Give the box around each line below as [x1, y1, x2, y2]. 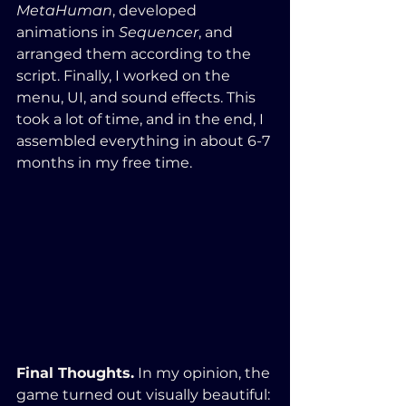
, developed [112, 2, 200, 20]
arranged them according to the [16, 45, 255, 63]
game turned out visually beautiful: [16, 386, 274, 403]
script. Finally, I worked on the [16, 67, 234, 85]
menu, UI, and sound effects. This [16, 89, 259, 107]
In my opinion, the [134, 364, 274, 382]
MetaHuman [16, 2, 112, 20]
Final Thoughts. [16, 364, 134, 382]
